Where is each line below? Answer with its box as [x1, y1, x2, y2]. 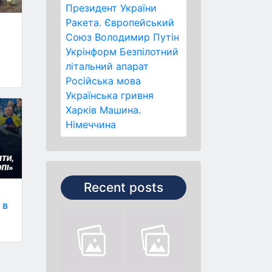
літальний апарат [66, 60, 149, 72]
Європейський [104, 16, 174, 29]
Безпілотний [120, 46, 178, 58]
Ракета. [66, 16, 101, 29]
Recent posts [84, 180, 163, 195]
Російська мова [66, 75, 141, 87]
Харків [66, 104, 97, 116]
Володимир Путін [95, 31, 179, 43]
